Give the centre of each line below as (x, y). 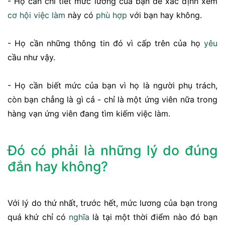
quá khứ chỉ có (38, 217)
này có (81, 15)
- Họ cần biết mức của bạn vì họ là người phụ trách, (113, 86)
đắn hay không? (58, 166)
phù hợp (111, 15)
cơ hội (19, 15)
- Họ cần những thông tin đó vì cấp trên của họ (106, 43)
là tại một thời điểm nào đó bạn (153, 217)
